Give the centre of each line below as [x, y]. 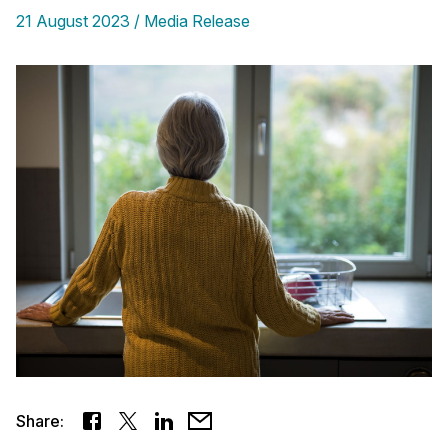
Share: [40, 421]
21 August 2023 [73, 21]
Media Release [197, 21]
